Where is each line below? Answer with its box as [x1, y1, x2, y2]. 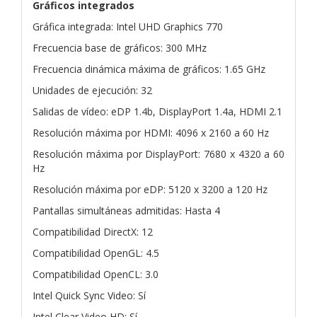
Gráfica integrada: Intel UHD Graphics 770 [33, 19, 223, 33]
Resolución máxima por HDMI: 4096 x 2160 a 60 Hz [33, 125, 269, 139]
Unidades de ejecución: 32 [33, 83, 152, 97]
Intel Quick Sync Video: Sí [33, 288, 146, 302]
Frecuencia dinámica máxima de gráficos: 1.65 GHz [33, 62, 265, 76]
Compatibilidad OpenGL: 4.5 [33, 246, 159, 260]
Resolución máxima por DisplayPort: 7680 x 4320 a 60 [33, 146, 284, 161]
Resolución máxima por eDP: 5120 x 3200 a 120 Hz [33, 182, 267, 196]
